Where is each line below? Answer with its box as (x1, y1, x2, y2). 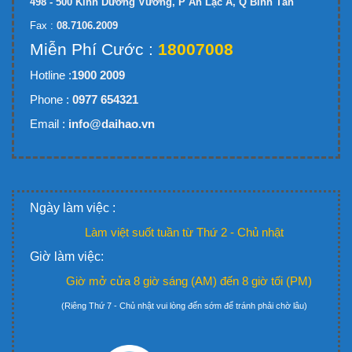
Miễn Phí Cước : (30, 39, 153, 59)
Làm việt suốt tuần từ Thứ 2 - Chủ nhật (84, 225, 284, 239)
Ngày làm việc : (30, 200, 119, 214)
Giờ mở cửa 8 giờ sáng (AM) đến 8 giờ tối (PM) (65, 274, 312, 288)
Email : (30, 117, 65, 130)
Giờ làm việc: (30, 249, 104, 263)
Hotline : (30, 68, 71, 82)
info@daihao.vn (68, 117, 155, 130)
